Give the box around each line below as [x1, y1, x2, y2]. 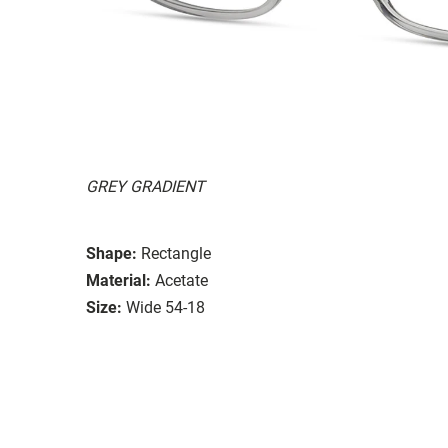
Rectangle [141, 243, 211, 263]
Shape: [86, 243, 137, 263]
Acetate [155, 270, 208, 290]
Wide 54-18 [126, 297, 205, 317]
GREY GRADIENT [86, 176, 205, 196]
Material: [86, 270, 151, 290]
